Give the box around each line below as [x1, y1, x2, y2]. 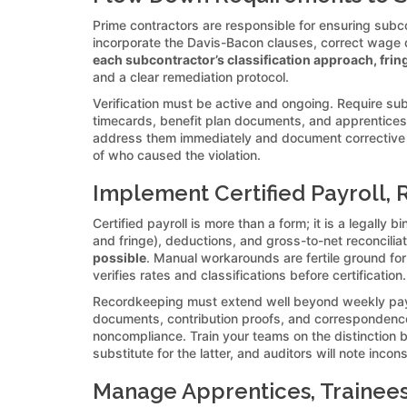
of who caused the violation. [93, 146, 261, 163]
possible [93, 249, 146, 265]
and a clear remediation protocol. [93, 68, 289, 84]
